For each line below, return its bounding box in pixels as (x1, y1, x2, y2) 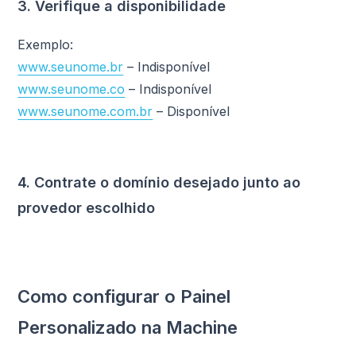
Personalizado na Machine (17, 316, 238, 338)
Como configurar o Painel (17, 285, 231, 307)
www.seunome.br (17, 59, 124, 75)
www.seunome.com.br (17, 103, 153, 120)
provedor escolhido (17, 199, 156, 217)
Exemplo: (17, 37, 74, 53)
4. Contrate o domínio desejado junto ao (17, 174, 301, 192)
